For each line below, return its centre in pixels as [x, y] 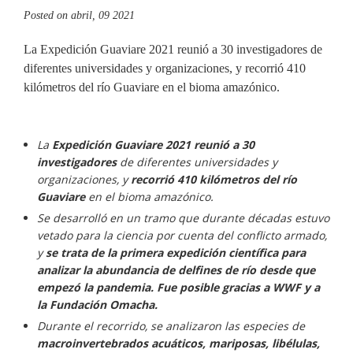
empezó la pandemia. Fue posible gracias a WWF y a [178, 287]
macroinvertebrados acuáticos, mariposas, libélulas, [178, 343]
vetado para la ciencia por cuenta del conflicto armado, [182, 235]
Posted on [46, 15]
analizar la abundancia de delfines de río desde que [176, 270]
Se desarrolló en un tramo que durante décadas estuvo [183, 218]
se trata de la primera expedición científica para [176, 253]
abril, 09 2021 [101, 15]
